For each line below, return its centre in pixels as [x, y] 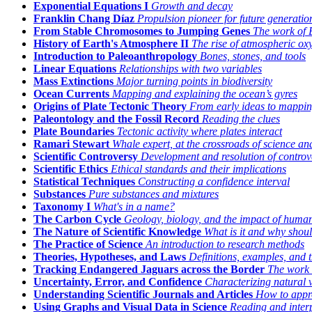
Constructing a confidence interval [214, 182]
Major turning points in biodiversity [194, 81]
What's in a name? [134, 207]
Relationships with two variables [190, 69]
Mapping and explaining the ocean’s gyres [205, 94]
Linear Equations [75, 69]
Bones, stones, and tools [253, 56]
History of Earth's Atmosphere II [111, 44]
